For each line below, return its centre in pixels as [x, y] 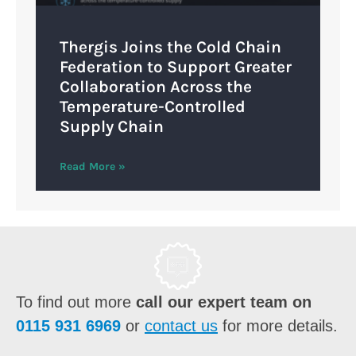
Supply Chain [112, 127]
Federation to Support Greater [176, 67]
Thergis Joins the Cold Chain [170, 47]
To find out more [76, 302]
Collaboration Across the [156, 87]
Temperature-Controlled [153, 107]
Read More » [93, 167]
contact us [181, 326]
